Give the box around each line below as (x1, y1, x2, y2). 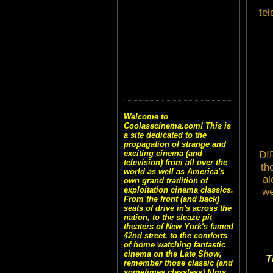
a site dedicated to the (124, 130, 207, 140)
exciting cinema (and (124, 149, 202, 158)
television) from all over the (124, 158, 227, 168)
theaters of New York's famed (124, 222, 233, 232)
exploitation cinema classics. (124, 185, 233, 195)
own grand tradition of (124, 176, 208, 186)
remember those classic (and (124, 258, 233, 268)
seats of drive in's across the (124, 204, 232, 213)
